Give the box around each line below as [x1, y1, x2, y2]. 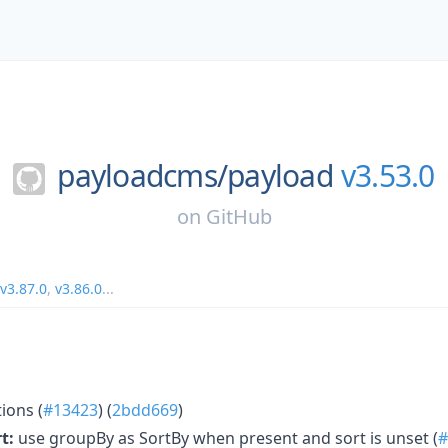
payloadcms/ [57, 155, 228, 196]
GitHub [205, 202, 272, 230]
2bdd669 [112, 398, 178, 421]
